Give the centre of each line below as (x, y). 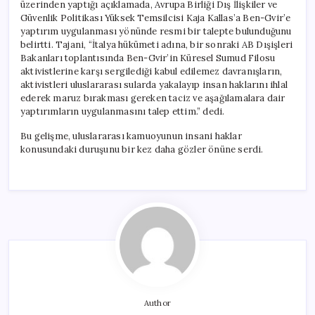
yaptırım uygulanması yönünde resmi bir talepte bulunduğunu (156, 31)
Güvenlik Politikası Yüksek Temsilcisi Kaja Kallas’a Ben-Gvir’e (156, 18)
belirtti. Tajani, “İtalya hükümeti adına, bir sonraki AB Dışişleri (157, 44)
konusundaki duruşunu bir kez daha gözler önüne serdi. (142, 149)
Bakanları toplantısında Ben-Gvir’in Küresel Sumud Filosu (148, 58)
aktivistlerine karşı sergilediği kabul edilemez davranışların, (152, 71)
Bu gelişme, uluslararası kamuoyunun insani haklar (131, 136)
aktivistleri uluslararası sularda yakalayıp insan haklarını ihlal (154, 84)
